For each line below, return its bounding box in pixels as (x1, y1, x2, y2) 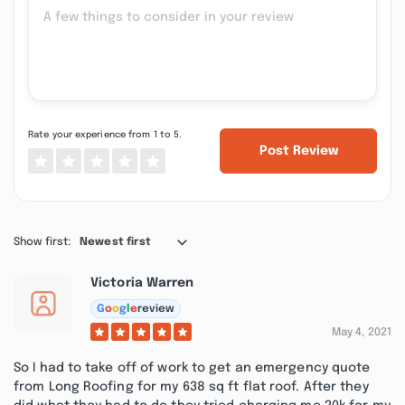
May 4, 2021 (331, 327, 391, 338)
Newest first (80, 237, 152, 248)
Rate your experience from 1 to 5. (28, 130, 183, 139)
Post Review (259, 145, 338, 157)
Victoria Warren (90, 277, 194, 289)
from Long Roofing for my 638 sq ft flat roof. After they (14, 381, 369, 393)
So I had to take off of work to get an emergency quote (14, 362, 371, 374)
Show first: (14, 237, 71, 248)
